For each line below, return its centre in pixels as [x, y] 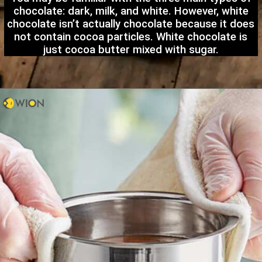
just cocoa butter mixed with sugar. [131, 50]
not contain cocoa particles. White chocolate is [131, 37]
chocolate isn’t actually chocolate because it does [131, 24]
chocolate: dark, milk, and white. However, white [131, 11]
